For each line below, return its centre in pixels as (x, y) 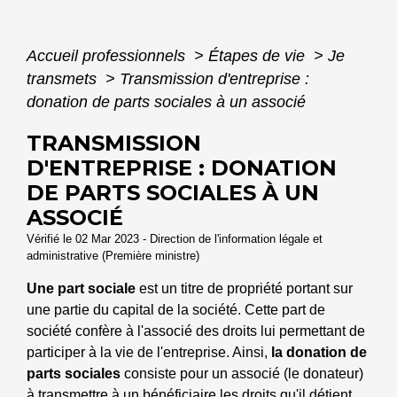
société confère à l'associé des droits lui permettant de (196, 331)
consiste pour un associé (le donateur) (242, 374)
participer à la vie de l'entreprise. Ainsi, (149, 353)
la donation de (319, 353)
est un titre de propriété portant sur (244, 289)
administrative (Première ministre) (113, 256)
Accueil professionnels (108, 56)
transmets (64, 79)
